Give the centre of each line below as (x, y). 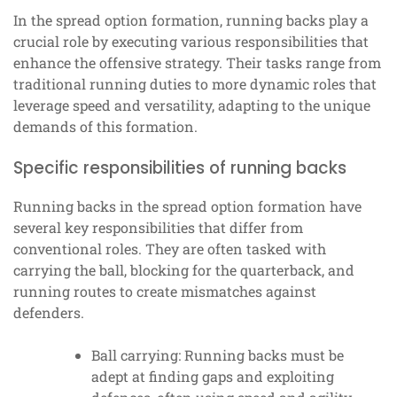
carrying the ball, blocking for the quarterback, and (184, 270)
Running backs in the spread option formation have (187, 206)
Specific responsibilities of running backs (180, 168)
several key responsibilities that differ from (158, 228)
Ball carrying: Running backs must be (218, 355)
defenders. (49, 313)
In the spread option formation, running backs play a (191, 20)
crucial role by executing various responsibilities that (191, 42)
